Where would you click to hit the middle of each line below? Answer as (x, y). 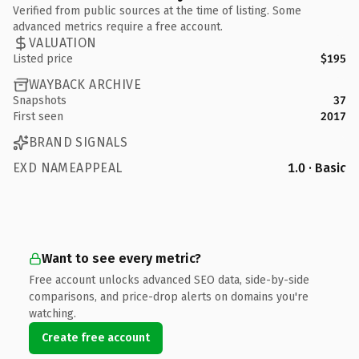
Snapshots (40, 100)
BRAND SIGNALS (79, 142)
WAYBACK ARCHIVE (85, 85)
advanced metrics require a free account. (118, 26)
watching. (52, 313)
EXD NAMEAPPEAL (68, 167)
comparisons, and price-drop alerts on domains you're (169, 296)
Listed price (43, 58)
